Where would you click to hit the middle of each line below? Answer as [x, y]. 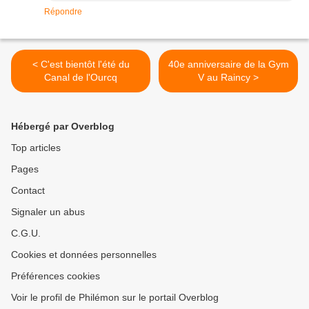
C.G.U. [26, 233]
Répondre [63, 11]
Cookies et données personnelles [84, 254]
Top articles [36, 147]
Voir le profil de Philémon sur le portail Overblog [115, 297]
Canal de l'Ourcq [81, 77]
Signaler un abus [48, 211]
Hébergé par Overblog [63, 126]
